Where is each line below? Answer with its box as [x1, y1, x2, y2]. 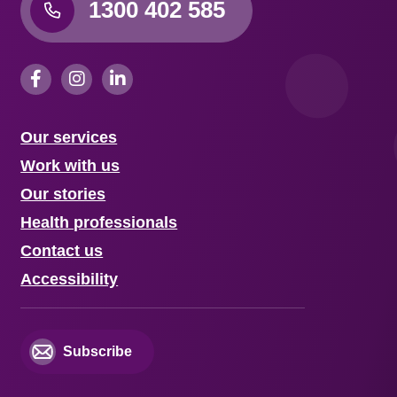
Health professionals [20, 213, 178, 231]
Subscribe [63, 343, 133, 359]
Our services [20, 128, 118, 146]
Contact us [20, 241, 104, 260]
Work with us [20, 156, 121, 175]
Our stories [20, 184, 106, 203]
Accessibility [20, 269, 119, 288]
